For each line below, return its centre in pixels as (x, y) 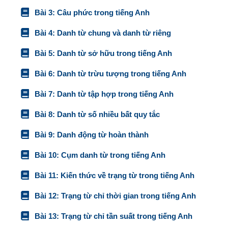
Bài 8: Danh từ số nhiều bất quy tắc (97, 114)
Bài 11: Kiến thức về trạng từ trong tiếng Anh (114, 175)
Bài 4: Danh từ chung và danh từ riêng (103, 33)
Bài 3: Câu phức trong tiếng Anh (92, 12)
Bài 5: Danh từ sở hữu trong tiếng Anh (103, 53)
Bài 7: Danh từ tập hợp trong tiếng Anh (104, 94)
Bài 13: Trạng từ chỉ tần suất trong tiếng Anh (113, 216)
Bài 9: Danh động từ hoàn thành (91, 134)
